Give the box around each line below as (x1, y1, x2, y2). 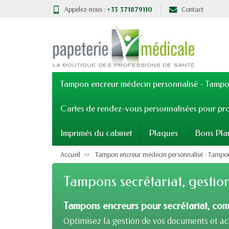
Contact (181, 4, 203, 14)
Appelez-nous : (64, 4, 107, 14)
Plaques (149, 128, 178, 139)
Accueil (60, 150, 80, 159)
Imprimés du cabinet (60, 128, 132, 139)
